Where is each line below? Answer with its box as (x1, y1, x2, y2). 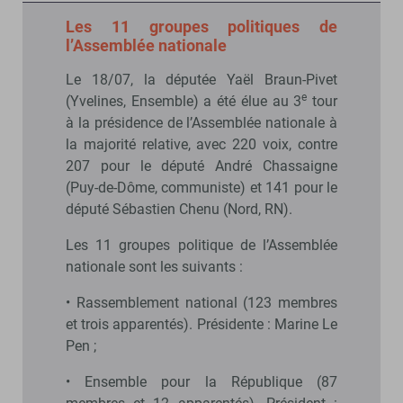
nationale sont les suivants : (66, 257, 243, 275)
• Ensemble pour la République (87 (66, 372, 337, 390)
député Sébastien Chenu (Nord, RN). (66, 200, 292, 218)
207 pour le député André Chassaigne (66, 157, 337, 175)
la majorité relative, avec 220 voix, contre (66, 135, 337, 153)
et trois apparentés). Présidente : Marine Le (66, 315, 337, 333)
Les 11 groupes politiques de (66, 16, 337, 36)
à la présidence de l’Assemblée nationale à (66, 113, 337, 131)
